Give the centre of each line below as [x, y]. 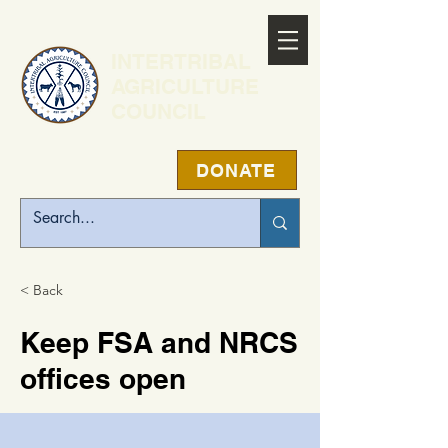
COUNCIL [158, 111]
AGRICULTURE [185, 86]
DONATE [236, 170]
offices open [103, 378]
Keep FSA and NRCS [159, 342]
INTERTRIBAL [181, 61]
